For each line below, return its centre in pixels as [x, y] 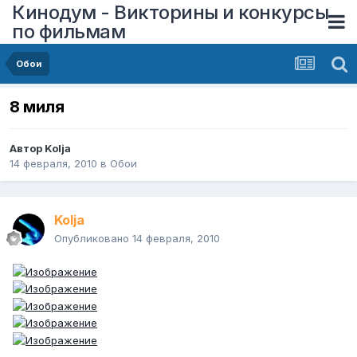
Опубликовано [93, 239]
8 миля [37, 107]
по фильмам [69, 31]
